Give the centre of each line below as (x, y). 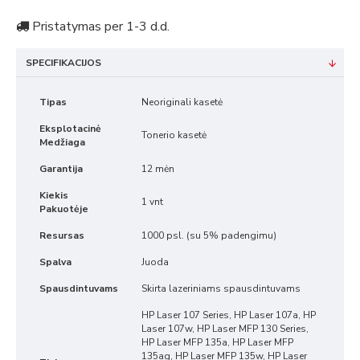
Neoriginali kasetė (182, 102)
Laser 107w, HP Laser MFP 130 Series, (225, 329)
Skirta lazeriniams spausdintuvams (221, 288)
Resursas (62, 235)
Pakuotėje (64, 209)
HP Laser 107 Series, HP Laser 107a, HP (229, 315)
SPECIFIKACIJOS (63, 63)
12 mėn (158, 169)
